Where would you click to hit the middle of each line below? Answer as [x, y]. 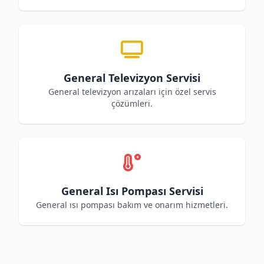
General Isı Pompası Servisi [132, 191]
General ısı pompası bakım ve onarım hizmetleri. [132, 205]
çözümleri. [132, 103]
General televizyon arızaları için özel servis [132, 92]
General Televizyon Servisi [132, 78]
